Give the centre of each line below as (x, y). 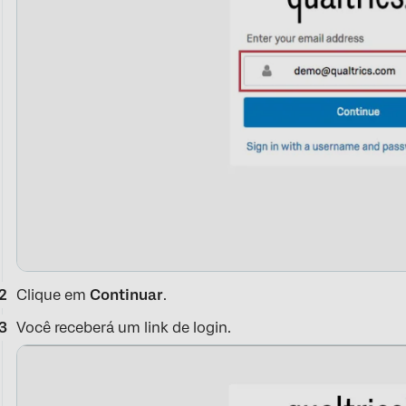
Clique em (53, 295)
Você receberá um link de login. (124, 328)
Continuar (127, 295)
